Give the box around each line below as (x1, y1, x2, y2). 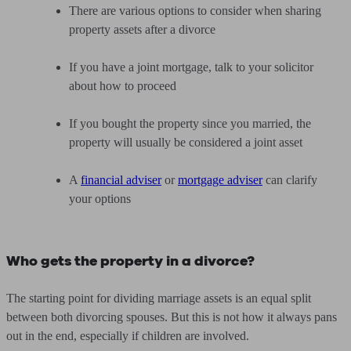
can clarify (262, 173, 317, 186)
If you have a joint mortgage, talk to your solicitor (69, 60, 313, 74)
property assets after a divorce (69, 23, 215, 36)
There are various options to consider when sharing (69, 4, 321, 17)
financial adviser (81, 173, 161, 186)
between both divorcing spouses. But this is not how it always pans (6, 310, 337, 324)
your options (69, 192, 131, 205)
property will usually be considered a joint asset (69, 136, 302, 149)
